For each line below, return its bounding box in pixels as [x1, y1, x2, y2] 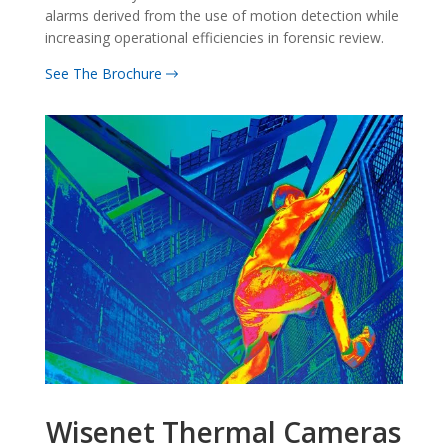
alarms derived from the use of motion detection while [44, 6, 399, 26]
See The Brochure [44, 64, 166, 84]
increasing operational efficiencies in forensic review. [44, 28, 384, 48]
